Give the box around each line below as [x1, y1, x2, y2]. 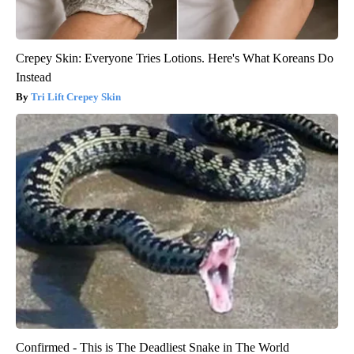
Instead [16, 70, 51, 84]
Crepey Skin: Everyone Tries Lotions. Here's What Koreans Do [16, 51, 333, 65]
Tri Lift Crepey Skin [31, 90, 121, 103]
